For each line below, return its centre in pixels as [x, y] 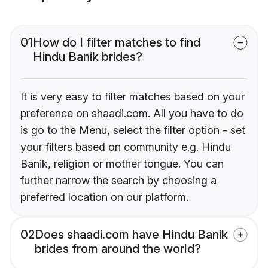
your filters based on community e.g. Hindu [126, 147]
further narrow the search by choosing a [118, 181]
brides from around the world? [118, 249]
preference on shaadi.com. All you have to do [132, 114]
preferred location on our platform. [104, 197]
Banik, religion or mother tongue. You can [122, 164]
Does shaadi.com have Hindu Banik [131, 235]
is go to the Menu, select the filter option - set [133, 130]
